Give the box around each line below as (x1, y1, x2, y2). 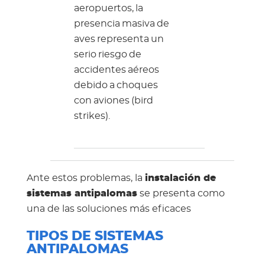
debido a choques (73, 80, 158, 91)
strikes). (73, 111, 110, 121)
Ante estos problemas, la (26, 173, 145, 183)
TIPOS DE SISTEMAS (26, 230, 163, 243)
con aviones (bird (73, 96, 153, 106)
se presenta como (137, 189, 225, 199)
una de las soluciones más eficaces (26, 204, 191, 214)
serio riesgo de (73, 50, 141, 60)
